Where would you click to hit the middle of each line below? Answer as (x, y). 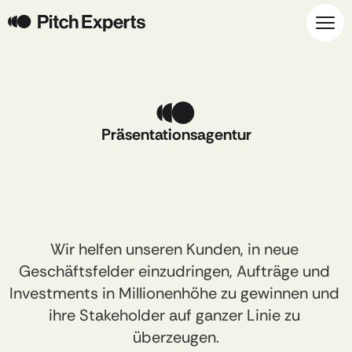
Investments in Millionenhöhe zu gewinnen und (174, 293)
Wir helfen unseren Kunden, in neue (174, 249)
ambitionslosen (172, 199)
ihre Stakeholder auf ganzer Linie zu (174, 315)
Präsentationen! (176, 230)
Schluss (150, 167)
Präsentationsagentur (176, 134)
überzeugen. (176, 337)
